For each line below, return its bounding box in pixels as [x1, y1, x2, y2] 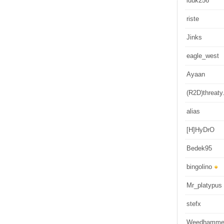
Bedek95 [186, 144, 212, 152]
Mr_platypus [186, 181, 222, 189]
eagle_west [186, 52, 219, 59]
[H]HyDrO [186, 126, 214, 133]
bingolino [186, 163, 212, 170]
